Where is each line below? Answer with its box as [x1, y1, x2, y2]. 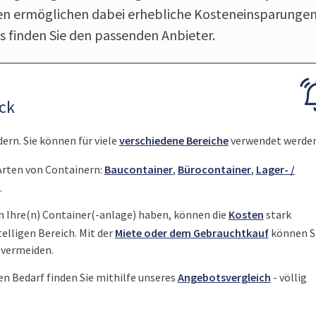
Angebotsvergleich [177, 269, 271, 284]
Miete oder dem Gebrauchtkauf [114, 226, 269, 241]
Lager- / [255, 162, 295, 176]
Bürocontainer [177, 162, 251, 176]
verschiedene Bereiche [119, 133, 229, 148]
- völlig [270, 269, 307, 284]
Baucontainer [104, 162, 173, 176]
